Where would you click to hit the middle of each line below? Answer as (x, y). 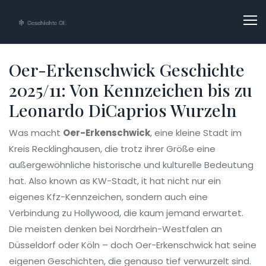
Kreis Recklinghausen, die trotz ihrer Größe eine (112, 149)
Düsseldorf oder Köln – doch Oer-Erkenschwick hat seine (133, 245)
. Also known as (58, 181)
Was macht (36, 133)
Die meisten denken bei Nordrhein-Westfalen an (115, 229)
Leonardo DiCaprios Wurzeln (123, 110)
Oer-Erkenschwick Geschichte (127, 69)
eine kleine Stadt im (198, 133)
